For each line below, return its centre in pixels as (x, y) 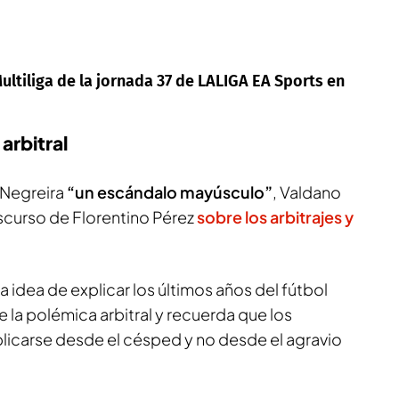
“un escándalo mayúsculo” (168, 192)
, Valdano (307, 192)
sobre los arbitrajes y (274, 217)
